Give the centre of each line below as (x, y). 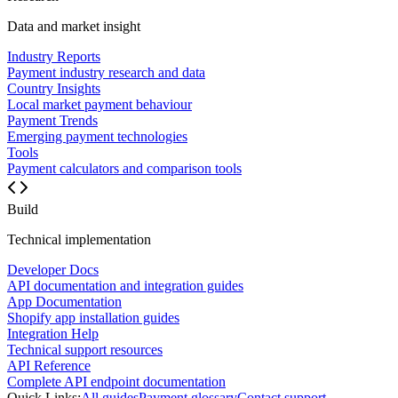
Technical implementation (79, 240)
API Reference (49, 366)
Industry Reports (54, 57)
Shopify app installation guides (93, 318)
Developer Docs (53, 270)
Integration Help (53, 334)
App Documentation (64, 302)
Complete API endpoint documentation (116, 382)
